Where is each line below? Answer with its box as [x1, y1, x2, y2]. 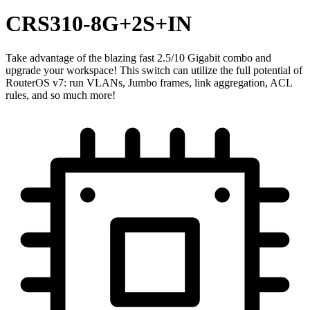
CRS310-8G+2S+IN [6, 11, 192, 37]
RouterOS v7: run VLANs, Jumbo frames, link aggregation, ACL [6, 76, 292, 89]
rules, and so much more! [6, 89, 116, 101]
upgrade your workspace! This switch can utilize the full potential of [6, 64, 302, 76]
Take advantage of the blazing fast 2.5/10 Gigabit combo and [6, 51, 271, 64]
